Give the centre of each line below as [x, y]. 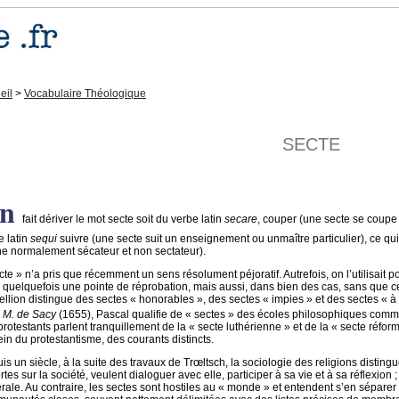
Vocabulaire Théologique [85, 94]
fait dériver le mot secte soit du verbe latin [123, 219]
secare [241, 219]
